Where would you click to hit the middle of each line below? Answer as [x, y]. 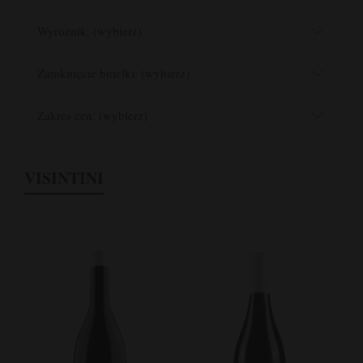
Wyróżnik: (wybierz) [90, 31]
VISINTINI [64, 178]
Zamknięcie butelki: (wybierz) [113, 73]
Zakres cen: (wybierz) [92, 115]
